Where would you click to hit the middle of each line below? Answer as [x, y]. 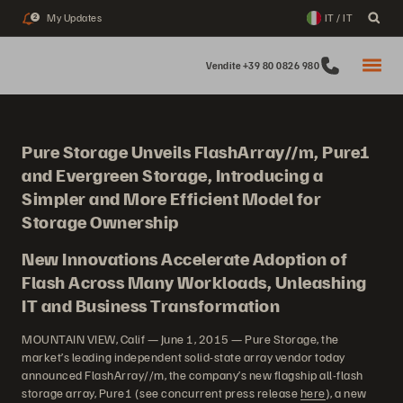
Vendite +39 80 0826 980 [262, 65]
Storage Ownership [100, 221]
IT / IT [338, 18]
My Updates [74, 18]
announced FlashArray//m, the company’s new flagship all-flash [193, 375]
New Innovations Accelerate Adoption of [184, 258]
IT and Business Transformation [151, 305]
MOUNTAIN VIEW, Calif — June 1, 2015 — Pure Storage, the [180, 339]
